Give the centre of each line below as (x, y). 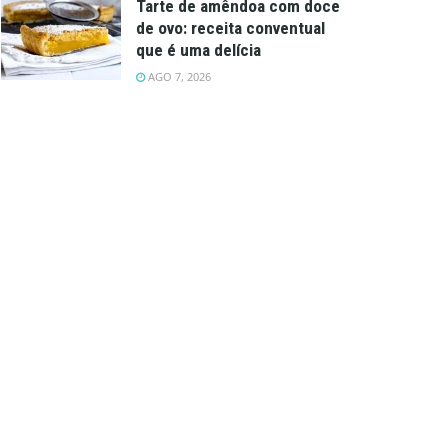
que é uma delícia (198, 49)
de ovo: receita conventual (230, 27)
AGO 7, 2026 (178, 76)
